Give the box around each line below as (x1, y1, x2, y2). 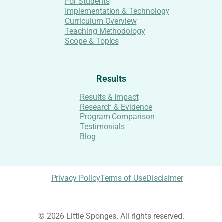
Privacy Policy (51, 173, 100, 183)
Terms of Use (100, 173, 146, 183)
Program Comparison (79, 112, 155, 121)
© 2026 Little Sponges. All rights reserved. (38, 211, 184, 221)
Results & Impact (79, 92, 139, 102)
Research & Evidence (79, 102, 152, 111)
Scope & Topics (64, 36, 119, 46)
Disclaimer (146, 173, 183, 183)
